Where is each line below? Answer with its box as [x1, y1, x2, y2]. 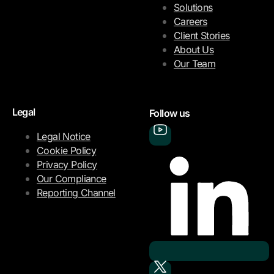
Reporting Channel [37, 187, 116, 199]
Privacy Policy [37, 158, 97, 171]
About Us [174, 43, 214, 56]
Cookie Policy [37, 144, 97, 157]
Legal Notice [37, 130, 91, 143]
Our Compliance [37, 172, 106, 185]
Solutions [174, 1, 213, 13]
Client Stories [174, 29, 230, 42]
